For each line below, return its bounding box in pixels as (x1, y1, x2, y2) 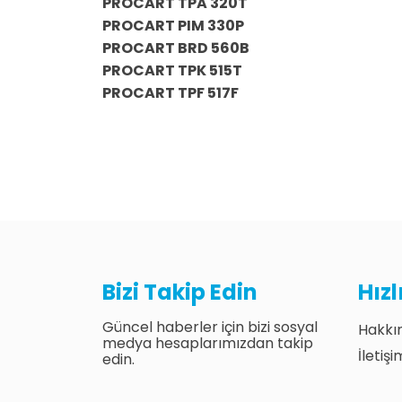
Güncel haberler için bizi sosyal (102, 317, 318, 337)
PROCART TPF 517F (102, 83, 239, 103)
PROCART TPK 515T (102, 60, 242, 81)
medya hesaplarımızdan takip (102, 333, 313, 354)
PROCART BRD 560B (102, 38, 249, 58)
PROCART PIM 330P (102, 15, 244, 36)
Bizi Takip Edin (102, 277, 258, 307)
